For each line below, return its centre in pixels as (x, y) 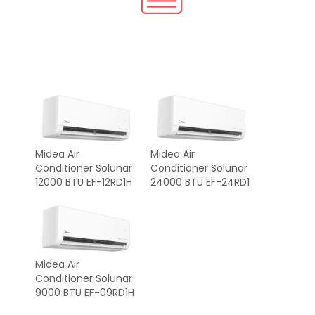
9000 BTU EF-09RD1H (85, 293)
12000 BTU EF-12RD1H (84, 182)
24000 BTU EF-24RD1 (200, 182)
